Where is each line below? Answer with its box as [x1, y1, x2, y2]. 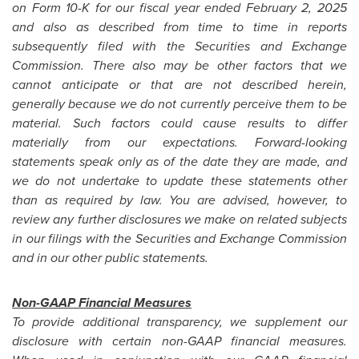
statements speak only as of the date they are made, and [12, 152, 347, 171]
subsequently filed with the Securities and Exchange [12, 37, 347, 55]
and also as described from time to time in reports [12, 18, 347, 36]
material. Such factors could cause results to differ [12, 114, 347, 132]
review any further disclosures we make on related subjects [12, 210, 347, 228]
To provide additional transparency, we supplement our [12, 313, 347, 331]
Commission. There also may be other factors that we [12, 56, 347, 75]
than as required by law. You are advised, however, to [12, 191, 347, 209]
